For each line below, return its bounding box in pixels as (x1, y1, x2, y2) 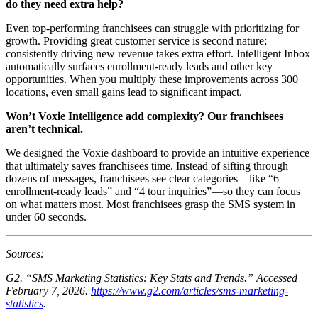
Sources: (6, 247, 44, 260)
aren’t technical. (6, 122, 83, 135)
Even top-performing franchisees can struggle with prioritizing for (6, 21, 299, 34)
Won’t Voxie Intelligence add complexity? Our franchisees (6, 109, 283, 122)
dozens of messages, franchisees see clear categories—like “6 (6, 172, 279, 185)
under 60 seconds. (6, 210, 87, 223)
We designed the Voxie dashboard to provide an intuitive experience (6, 146, 309, 159)
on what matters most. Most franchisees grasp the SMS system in (6, 197, 295, 210)
